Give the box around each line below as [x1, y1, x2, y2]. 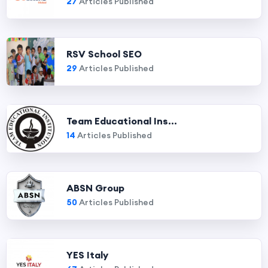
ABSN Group [66, 182, 124, 194]
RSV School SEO [66, 48, 142, 60]
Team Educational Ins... [66, 115, 177, 127]
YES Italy [66, 249, 108, 261]
